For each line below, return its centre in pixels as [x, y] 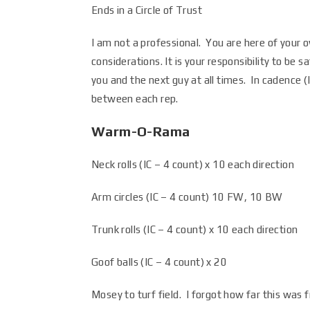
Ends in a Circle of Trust [147, 10]
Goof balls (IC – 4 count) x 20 [159, 262]
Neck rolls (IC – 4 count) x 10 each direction [193, 164]
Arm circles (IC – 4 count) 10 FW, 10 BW [187, 197]
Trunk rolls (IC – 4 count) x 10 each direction [195, 229]
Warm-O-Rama [141, 131]
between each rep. [135, 99]
